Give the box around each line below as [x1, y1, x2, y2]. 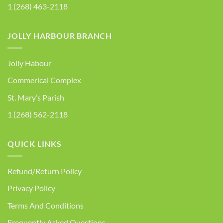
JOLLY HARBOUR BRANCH [7, 31, 112, 41]
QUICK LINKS [7, 138, 62, 148]
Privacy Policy [7, 183, 55, 193]
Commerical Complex [7, 75, 81, 85]
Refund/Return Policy [7, 166, 82, 176]
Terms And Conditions [7, 200, 84, 210]
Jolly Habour [7, 58, 51, 68]
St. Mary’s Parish [7, 92, 64, 102]
